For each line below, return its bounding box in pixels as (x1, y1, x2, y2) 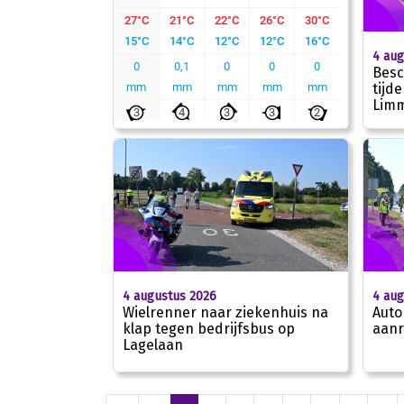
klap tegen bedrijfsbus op (122, 319, 295, 337)
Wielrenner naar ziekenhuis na (122, 303, 328, 321)
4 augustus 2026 (122, 288, 216, 304)
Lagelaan (122, 335, 183, 353)
